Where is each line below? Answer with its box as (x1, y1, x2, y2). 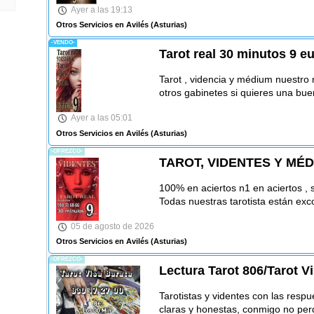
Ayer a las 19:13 (70, 4, 132, 15)
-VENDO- (50, 39, 75, 46)
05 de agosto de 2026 (70, 221, 154, 231)
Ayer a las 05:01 (70, 113, 132, 123)
